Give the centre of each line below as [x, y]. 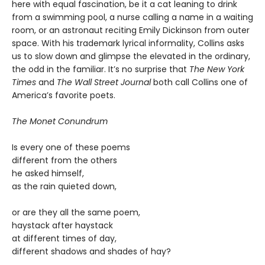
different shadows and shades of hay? [91, 252]
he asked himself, [48, 174]
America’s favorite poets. [64, 96]
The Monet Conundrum [60, 122]
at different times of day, [64, 239]
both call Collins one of [199, 83]
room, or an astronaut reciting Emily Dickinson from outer [131, 30]
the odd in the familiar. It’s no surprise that [101, 70]
